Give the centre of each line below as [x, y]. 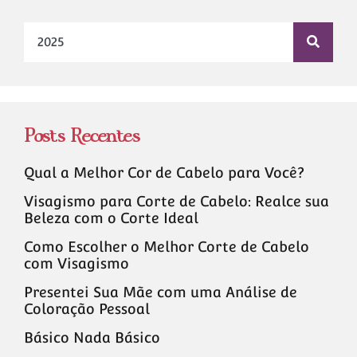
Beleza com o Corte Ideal [111, 218]
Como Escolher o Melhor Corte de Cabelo [167, 246]
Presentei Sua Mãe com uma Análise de [161, 292]
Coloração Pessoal [87, 308]
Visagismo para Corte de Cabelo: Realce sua [177, 201]
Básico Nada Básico [92, 337]
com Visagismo [76, 263]
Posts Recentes [82, 136]
